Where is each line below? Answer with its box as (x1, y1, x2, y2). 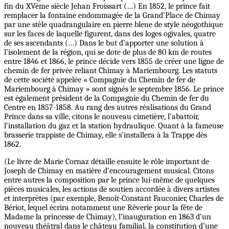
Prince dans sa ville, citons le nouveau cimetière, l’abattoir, (4, 111, 199, 121)
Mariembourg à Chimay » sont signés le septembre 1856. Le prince (4, 84, 224, 94)
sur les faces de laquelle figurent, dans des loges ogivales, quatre (4, 29, 216, 38)
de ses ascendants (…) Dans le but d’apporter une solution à (4, 38, 204, 48)
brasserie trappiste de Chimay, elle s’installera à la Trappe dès (4, 130, 207, 140)
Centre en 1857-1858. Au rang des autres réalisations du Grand (4, 102, 211, 112)
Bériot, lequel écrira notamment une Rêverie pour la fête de (4, 202, 202, 212)
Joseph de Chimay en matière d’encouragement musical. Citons (4, 166, 214, 175)
